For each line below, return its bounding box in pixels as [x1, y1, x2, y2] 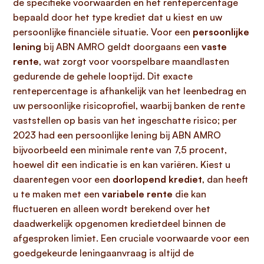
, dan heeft [202, 173, 248, 185]
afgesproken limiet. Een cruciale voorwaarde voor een [13, 232, 249, 244]
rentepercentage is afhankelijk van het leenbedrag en [13, 85, 246, 97]
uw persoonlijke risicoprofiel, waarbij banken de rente [13, 100, 245, 111]
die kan [173, 188, 206, 200]
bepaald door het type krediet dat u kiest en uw [13, 11, 222, 23]
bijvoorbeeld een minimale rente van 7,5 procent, [13, 144, 227, 156]
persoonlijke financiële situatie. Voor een [13, 26, 193, 38]
